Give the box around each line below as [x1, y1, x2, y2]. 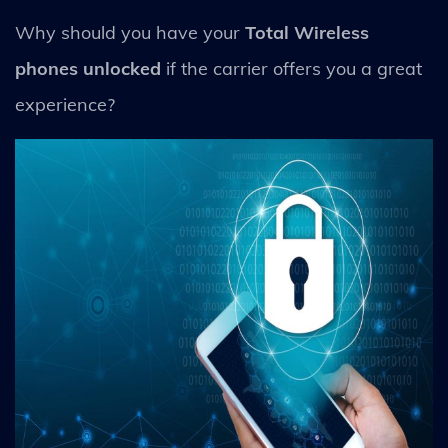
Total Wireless [245, 20, 369, 44]
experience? [15, 92, 120, 116]
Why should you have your [15, 20, 245, 44]
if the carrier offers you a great [161, 56, 422, 80]
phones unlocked [15, 56, 161, 80]
